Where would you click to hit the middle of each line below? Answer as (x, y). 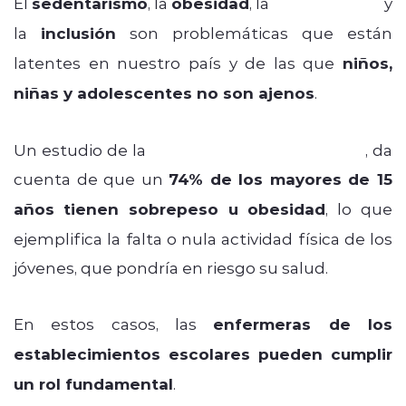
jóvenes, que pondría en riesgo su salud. (171, 267)
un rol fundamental (93, 383)
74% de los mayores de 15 (281, 179)
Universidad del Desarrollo (258, 149)
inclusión (78, 33)
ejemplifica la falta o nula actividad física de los (203, 238)
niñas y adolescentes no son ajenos (164, 92)
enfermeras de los (303, 324)
